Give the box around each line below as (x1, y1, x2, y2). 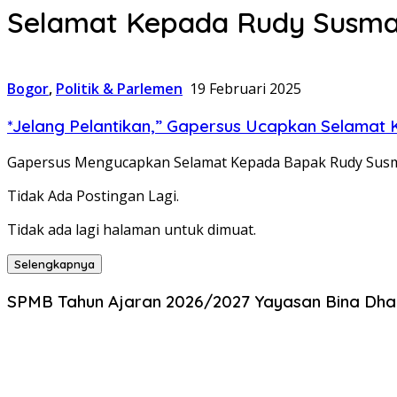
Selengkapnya (14, 257, 95, 272)
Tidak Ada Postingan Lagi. (7, 186, 179, 206)
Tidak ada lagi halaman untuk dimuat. (7, 220, 256, 240)
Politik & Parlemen (56, 78, 183, 98)
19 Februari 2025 (190, 78, 301, 98)
